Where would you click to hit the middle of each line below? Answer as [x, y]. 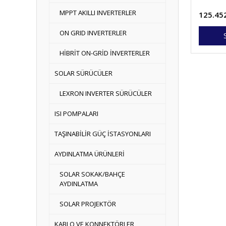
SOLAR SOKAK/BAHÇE [92, 174]
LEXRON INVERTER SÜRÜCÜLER [106, 93]
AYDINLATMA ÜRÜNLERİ [90, 154]
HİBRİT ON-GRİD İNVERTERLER [105, 53]
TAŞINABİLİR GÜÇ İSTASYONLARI [103, 134]
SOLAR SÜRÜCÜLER [83, 73]
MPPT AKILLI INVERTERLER [98, 13]
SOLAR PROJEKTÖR [88, 204]
